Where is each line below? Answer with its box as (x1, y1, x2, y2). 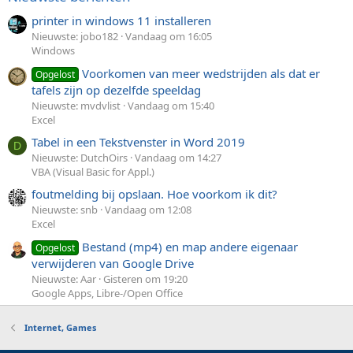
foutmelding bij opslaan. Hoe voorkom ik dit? (32, 186, 277, 203)
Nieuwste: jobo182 (32, 29, 118, 44)
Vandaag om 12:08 (105, 203, 191, 217)
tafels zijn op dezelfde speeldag (32, 81, 201, 98)
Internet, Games (24, 321, 96, 333)
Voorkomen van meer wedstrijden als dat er (82, 65, 321, 81)
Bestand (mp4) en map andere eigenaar (82, 238, 299, 255)
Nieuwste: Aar (32, 271, 96, 286)
